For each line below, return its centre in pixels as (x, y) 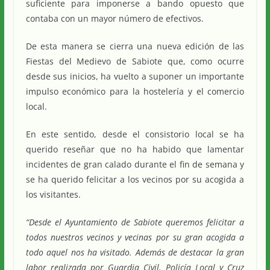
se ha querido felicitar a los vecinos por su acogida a (135, 179)
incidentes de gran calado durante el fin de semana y (135, 164)
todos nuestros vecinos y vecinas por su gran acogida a (135, 237)
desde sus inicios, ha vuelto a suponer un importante (135, 76)
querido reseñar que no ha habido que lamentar (135, 149)
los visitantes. (53, 194)
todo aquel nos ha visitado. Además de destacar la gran (135, 252)
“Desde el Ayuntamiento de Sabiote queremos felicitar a (135, 222)
